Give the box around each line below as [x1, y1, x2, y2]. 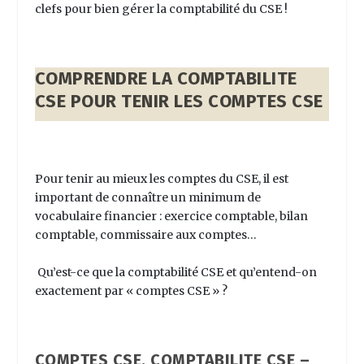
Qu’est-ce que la [37, 264, 128, 279]
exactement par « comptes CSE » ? [34, 283, 230, 298]
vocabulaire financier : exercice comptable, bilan [34, 209, 308, 224]
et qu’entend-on [223, 264, 317, 279]
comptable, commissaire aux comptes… [34, 227, 257, 243]
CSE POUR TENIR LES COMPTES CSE [34, 90, 323, 113]
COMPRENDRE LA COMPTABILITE [34, 67, 297, 90]
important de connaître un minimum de [34, 190, 261, 206]
